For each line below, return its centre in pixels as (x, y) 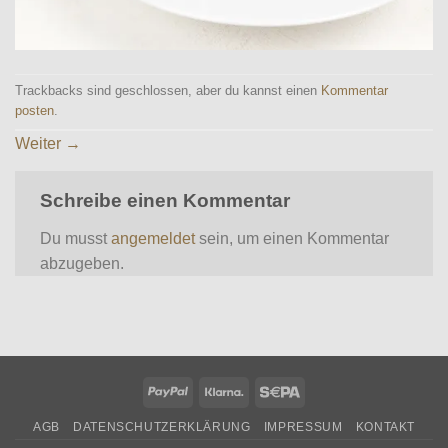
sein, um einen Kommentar (292, 238)
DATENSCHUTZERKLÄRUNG (162, 427)
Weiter (40, 143)
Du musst (75, 238)
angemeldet (153, 238)
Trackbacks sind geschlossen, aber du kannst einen (168, 91)
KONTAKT (385, 427)
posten (34, 111)
